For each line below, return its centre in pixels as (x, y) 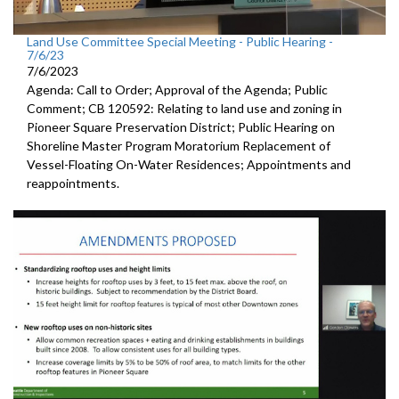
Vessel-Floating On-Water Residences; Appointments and (189, 164)
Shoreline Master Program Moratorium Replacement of (179, 145)
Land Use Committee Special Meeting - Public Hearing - (180, 41)
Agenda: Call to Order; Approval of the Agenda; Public (177, 89)
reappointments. (73, 183)
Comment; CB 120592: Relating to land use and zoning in (184, 108)
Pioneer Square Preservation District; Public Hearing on (181, 126)
